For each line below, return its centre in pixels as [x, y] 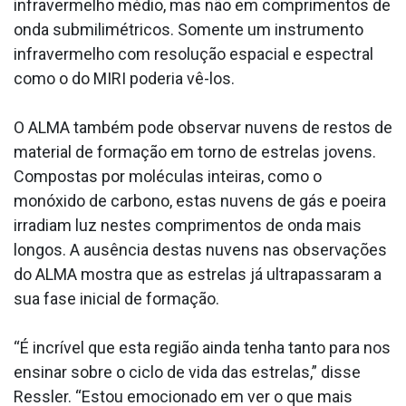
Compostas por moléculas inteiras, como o [168, 176]
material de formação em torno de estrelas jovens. [195, 151]
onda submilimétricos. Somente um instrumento [188, 29]
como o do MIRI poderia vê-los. [124, 78]
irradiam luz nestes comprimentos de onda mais [188, 225]
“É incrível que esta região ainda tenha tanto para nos [202, 347]
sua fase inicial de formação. [116, 298]
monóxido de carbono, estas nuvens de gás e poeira [200, 200]
